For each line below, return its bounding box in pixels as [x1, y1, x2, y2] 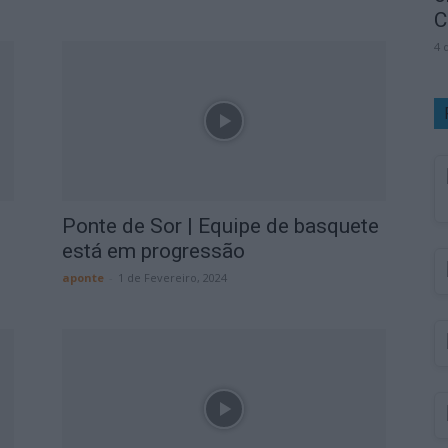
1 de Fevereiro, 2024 [118, 270, 227, 285]
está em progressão [62, 239, 245, 263]
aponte [62, 270, 104, 285]
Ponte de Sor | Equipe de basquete [62, 214, 379, 238]
